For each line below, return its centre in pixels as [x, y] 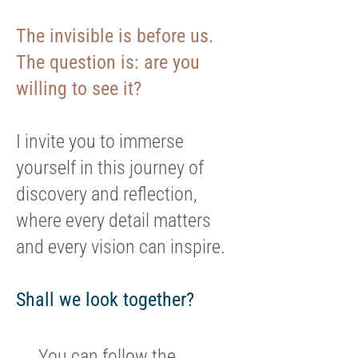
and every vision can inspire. [121, 247]
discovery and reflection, [107, 194]
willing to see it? [79, 89]
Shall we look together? [105, 300]
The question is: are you [108, 62]
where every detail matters [113, 221]
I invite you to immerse [100, 141]
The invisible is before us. [115, 36]
